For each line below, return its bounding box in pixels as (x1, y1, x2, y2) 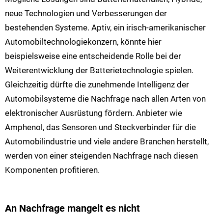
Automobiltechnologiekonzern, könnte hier (5, 37, 162, 47)
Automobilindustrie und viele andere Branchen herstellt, (5, 137, 209, 147)
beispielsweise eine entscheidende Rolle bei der (5, 51, 181, 61)
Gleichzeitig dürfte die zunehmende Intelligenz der (5, 80, 189, 90)
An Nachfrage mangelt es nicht (5, 202, 140, 214)
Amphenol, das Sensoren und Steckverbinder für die (5, 122, 196, 133)
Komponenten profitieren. (5, 165, 101, 175)
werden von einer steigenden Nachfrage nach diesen (5, 151, 198, 161)
